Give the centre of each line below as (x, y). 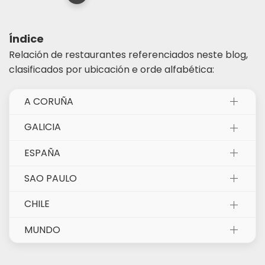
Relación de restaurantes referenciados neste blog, (128, 54)
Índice (26, 38)
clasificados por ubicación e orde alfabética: (112, 69)
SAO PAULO (51, 179)
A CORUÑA (49, 101)
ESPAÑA (42, 153)
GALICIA (43, 127)
